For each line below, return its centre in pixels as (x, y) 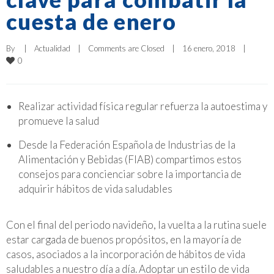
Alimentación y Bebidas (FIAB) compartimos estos (130, 159)
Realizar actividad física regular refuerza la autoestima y (143, 106)
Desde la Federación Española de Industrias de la (127, 144)
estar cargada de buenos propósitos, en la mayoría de (124, 239)
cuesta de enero (91, 21)
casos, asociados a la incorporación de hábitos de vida (126, 254)
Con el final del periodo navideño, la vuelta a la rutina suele (136, 224)
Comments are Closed (126, 48)
